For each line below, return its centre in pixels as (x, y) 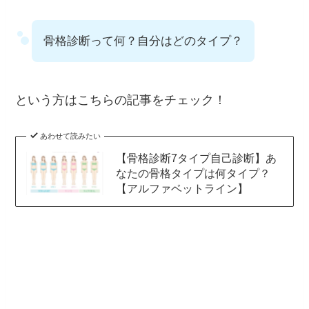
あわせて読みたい (70, 136)
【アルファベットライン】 (182, 189)
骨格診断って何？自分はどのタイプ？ (143, 41)
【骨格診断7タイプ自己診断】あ (196, 158)
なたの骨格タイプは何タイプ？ (193, 173)
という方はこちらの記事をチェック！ (121, 100)
